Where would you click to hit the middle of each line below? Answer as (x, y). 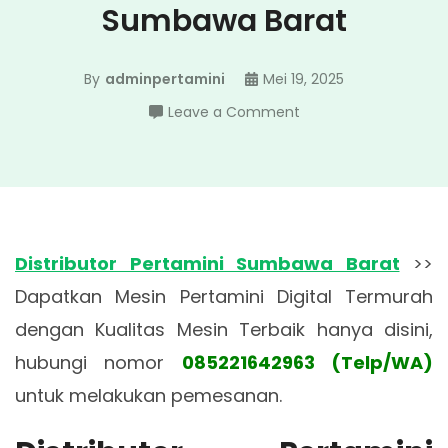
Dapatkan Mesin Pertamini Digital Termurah (224, 296)
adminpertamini (165, 79)
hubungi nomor (98, 362)
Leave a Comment (233, 112)
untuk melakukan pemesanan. (148, 395)
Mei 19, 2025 (303, 79)
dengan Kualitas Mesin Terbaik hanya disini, (224, 329)
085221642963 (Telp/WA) (307, 362)
